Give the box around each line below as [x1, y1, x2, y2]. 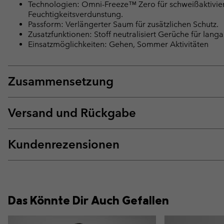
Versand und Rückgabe [8, 105, 136, 120]
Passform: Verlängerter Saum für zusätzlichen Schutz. [28, 19, 218, 29]
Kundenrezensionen [8, 137, 119, 152]
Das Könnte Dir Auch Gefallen [8, 192, 169, 208]
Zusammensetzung [8, 74, 113, 89]
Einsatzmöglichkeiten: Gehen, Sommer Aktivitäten [28, 39, 208, 49]
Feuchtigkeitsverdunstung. [28, 9, 123, 19]
